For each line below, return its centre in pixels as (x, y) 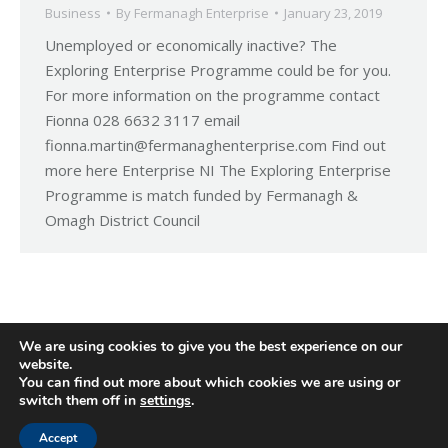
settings (165, 400)
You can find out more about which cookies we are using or (209, 382)
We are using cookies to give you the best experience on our (210, 346)
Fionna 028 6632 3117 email (142, 119)
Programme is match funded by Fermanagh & (201, 194)
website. (45, 364)
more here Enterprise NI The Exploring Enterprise (218, 169)
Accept (58, 438)
